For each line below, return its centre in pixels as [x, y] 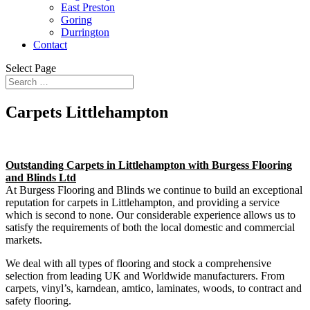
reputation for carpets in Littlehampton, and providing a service [143, 202]
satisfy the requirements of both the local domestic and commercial [150, 227]
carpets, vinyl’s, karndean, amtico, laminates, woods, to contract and [154, 288]
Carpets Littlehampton [87, 112]
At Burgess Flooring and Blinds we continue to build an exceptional [154, 190]
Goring [76, 20]
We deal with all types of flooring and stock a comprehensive [138, 263]
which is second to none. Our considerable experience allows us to [151, 215]
